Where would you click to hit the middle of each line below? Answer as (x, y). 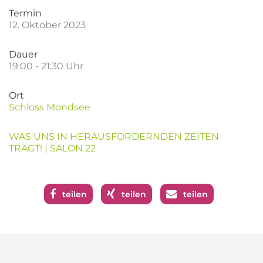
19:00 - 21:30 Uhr (46, 66)
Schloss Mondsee (50, 107)
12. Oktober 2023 (47, 25)
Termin (25, 13)
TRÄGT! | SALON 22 (52, 148)
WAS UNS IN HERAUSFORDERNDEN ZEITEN (114, 136)
